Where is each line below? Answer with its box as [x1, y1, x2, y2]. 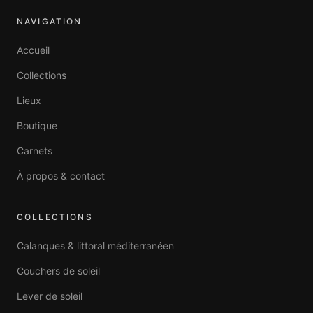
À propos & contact [17, 170, 105, 182]
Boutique [17, 119, 57, 131]
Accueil [17, 44, 50, 56]
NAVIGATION [17, 16, 82, 27]
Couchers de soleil [17, 265, 100, 277]
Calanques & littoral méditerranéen [17, 240, 174, 252]
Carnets [17, 145, 52, 156]
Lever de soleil [17, 290, 82, 302]
